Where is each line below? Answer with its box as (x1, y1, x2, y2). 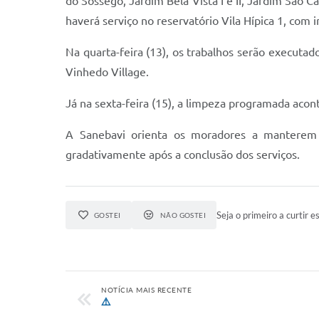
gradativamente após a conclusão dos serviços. (66, 148, 300, 161)
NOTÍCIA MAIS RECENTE (101, 286, 192, 294)
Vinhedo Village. (66, 66, 149, 78)
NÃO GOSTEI (159, 211, 206, 219)
